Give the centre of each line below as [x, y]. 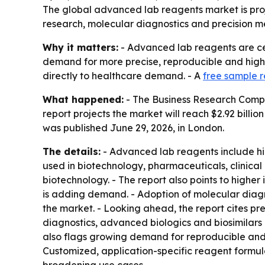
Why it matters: [80, 47]
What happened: [83, 99]
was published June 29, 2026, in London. [133, 128]
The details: [72, 151]
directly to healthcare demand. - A [123, 76]
